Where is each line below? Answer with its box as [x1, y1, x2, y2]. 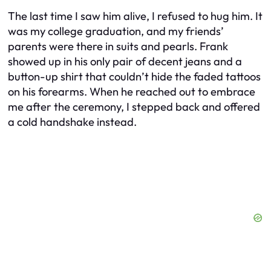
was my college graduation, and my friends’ [8, 24, 224, 39]
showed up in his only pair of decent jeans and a [8, 54, 242, 69]
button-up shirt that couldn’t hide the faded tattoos [8, 70, 261, 84]
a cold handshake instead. [8, 115, 137, 129]
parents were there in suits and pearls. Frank [8, 39, 228, 54]
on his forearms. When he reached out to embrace [8, 85, 255, 99]
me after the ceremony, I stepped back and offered [8, 100, 260, 114]
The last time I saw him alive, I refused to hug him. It [8, 9, 263, 24]
